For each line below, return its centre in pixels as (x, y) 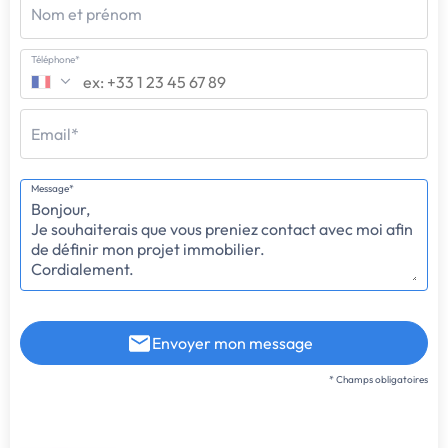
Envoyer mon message (233, 343)
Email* (55, 134)
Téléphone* (55, 60)
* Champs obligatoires (378, 380)
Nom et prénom (86, 14)
